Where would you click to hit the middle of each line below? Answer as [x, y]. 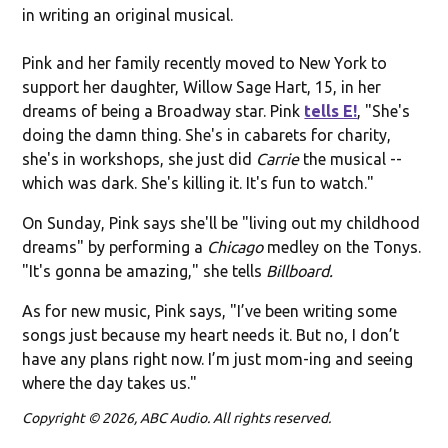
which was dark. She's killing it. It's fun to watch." [198, 182]
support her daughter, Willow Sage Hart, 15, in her [202, 86]
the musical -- [353, 158]
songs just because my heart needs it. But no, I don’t [211, 334]
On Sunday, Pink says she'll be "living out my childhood [221, 222]
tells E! [331, 110]
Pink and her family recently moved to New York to [205, 62]
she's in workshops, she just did [139, 158]
